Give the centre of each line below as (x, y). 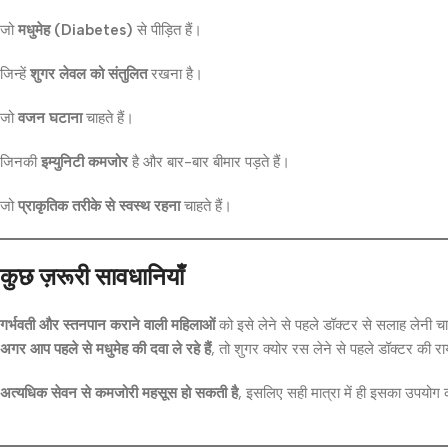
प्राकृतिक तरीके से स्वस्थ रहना (99, 205)
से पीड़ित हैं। (167, 29)
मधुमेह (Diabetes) (75, 29)
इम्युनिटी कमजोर (84, 161)
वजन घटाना (50, 117)
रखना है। (175, 73)
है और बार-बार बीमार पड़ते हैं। (209, 161)
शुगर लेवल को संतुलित (88, 73)
